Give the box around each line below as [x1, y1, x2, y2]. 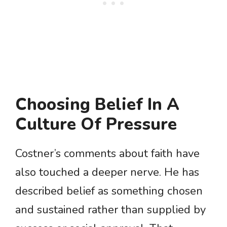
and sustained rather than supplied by [15, 202, 206, 218]
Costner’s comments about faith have [15, 146, 200, 162]
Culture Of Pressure [15, 113, 177, 136]
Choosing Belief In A [15, 93, 179, 117]
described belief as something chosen [15, 183, 203, 199]
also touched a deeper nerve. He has [15, 165, 199, 180]
